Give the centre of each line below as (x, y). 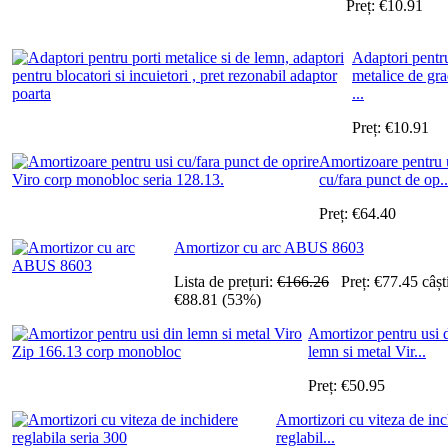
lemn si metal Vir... (367, 351)
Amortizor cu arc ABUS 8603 (269, 247)
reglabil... (305, 437)
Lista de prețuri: (225, 281)
